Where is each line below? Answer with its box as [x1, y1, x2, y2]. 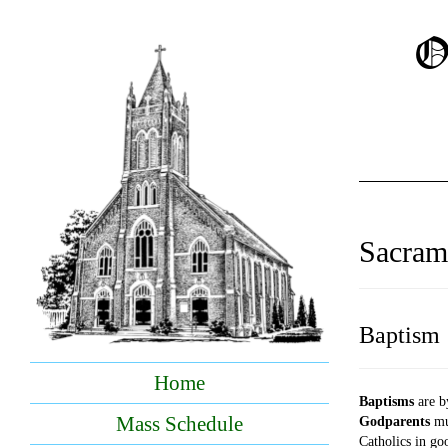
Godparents [358, 414, 430, 429]
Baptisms [358, 394, 414, 409]
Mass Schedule [115, 412, 243, 437]
